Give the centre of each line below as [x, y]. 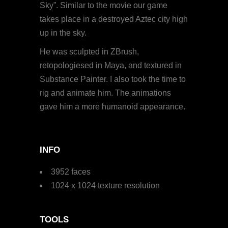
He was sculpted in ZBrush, [90, 52]
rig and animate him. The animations [106, 93]
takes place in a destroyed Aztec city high [114, 19]
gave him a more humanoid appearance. [113, 107]
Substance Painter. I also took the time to [113, 79]
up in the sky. [63, 33]
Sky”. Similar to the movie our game [104, 6]
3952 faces [71, 172]
